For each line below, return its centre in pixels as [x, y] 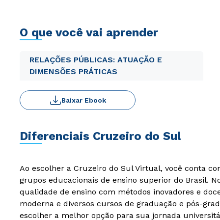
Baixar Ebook [83, 100]
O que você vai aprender [89, 32]
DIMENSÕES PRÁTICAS [73, 71]
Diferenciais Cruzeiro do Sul [100, 136]
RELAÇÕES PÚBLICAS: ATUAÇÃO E [96, 60]
